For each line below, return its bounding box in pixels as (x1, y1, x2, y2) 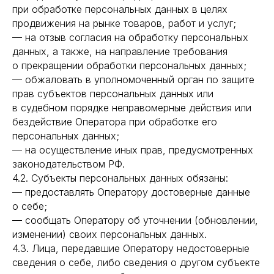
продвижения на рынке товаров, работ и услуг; (12, 17, 236, 29)
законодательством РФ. (12, 158, 125, 170)
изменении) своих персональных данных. (12, 228, 207, 240)
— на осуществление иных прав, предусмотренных (12, 144, 253, 156)
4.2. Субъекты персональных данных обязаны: (12, 172, 228, 184)
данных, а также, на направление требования (12, 45, 228, 57)
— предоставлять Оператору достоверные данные (12, 186, 250, 198)
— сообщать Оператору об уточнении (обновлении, (12, 214, 258, 226)
